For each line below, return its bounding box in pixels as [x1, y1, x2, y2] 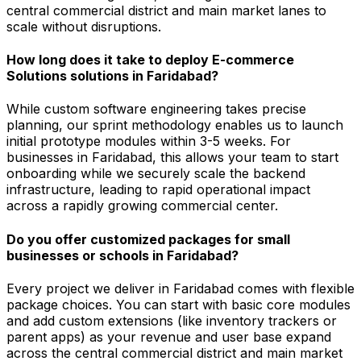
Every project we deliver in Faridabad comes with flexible [6, 280, 355, 297]
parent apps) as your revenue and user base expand [6, 328, 331, 345]
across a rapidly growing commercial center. [6, 197, 278, 214]
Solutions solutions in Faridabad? [6, 68, 218, 85]
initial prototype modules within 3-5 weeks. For [6, 133, 291, 150]
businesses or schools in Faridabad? [6, 247, 239, 263]
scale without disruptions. [6, 18, 161, 35]
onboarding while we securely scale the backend [6, 165, 305, 182]
